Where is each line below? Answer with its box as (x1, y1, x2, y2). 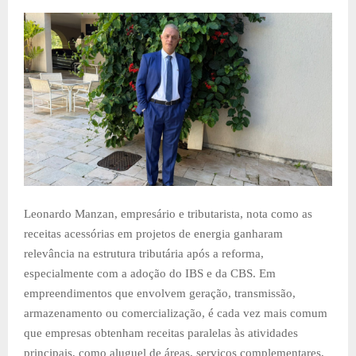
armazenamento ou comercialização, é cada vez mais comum (24, 306, 327, 319)
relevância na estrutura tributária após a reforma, (24, 246, 264, 260)
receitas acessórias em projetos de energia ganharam (24, 226, 283, 240)
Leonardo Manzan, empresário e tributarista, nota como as (24, 207, 312, 220)
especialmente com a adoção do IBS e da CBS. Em (24, 266, 276, 280)
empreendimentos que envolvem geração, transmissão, (24, 286, 296, 300)
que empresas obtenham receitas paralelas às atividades (24, 326, 298, 339)
